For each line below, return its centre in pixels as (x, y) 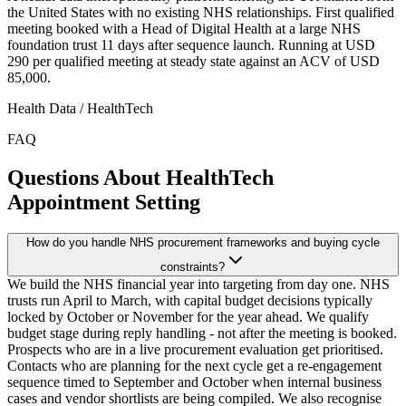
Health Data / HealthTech (80, 108)
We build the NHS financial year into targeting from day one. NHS (198, 284)
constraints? (192, 266)
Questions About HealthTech (140, 177)
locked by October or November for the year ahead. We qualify (188, 316)
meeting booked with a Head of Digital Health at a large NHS (184, 29)
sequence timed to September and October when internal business (194, 382)
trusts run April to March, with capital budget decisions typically (190, 300)
